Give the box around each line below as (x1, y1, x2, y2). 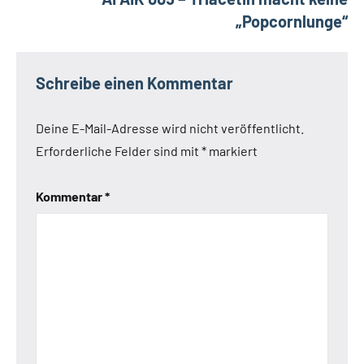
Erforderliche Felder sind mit (36, 142, 201, 158)
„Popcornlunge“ (236, 11, 348, 31)
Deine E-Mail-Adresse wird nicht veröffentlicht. (36, 119, 304, 136)
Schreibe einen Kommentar (36, 72, 233, 93)
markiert (206, 142, 258, 158)
